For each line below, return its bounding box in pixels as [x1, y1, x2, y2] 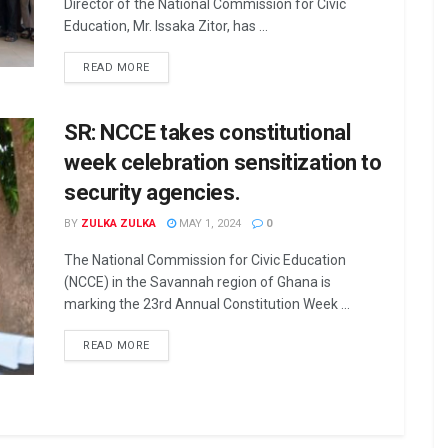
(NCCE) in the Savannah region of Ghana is [64, 274, 331, 290]
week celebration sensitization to [64, 150, 382, 175]
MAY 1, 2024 [176, 217, 241, 230]
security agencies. [64, 180, 241, 205]
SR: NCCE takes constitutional [64, 120, 351, 145]
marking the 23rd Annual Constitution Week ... [64, 296, 350, 312]
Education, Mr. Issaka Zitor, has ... [64, 18, 268, 34]
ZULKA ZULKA [81, 217, 156, 230]
